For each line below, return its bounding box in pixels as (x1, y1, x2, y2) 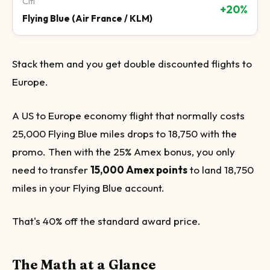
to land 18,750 (187, 163, 254, 176)
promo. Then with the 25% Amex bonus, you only (12, 145, 235, 158)
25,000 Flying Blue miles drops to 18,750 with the (12, 127, 237, 140)
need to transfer (12, 163, 90, 176)
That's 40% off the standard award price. (12, 215, 201, 227)
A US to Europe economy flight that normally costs (12, 108, 245, 122)
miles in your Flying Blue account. (12, 181, 165, 194)
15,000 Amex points (90, 163, 187, 176)
